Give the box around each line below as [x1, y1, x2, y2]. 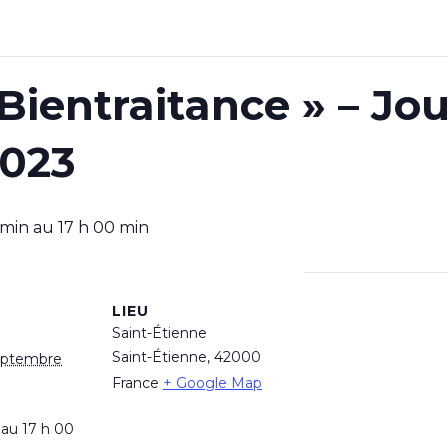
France [112, 373, 159, 392]
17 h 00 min [58, 217, 149, 237]
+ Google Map [163, 373, 262, 392]
